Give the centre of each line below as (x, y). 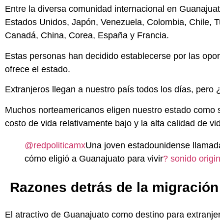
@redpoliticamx (55, 145)
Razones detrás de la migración (114, 187)
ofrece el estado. (38, 69)
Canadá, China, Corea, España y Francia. (87, 36)
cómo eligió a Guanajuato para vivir (94, 158)
